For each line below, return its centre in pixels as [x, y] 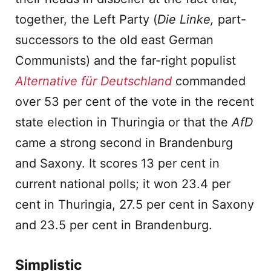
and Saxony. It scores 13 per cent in [117, 163]
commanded [211, 81]
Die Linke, [188, 19]
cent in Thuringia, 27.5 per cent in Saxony [135, 204]
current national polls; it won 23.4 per [123, 184]
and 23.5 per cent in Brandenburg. [114, 225]
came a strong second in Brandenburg [124, 143]
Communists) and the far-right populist [126, 60]
